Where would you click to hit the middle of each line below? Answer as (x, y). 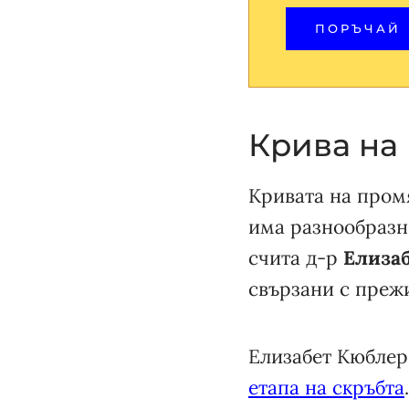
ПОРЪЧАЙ (358, 29)
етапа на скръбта (326, 388)
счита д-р (296, 258)
